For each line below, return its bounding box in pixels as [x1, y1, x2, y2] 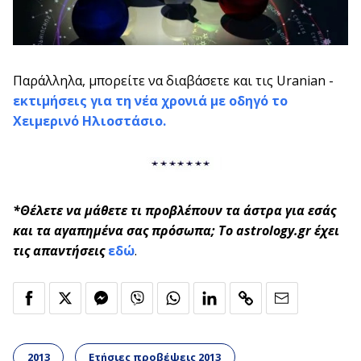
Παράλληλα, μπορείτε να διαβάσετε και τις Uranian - [13, 71, 334, 89]
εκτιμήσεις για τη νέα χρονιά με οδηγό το [13, 91, 288, 110]
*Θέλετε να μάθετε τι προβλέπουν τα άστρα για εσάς [13, 201, 336, 219]
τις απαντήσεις [13, 241, 105, 259]
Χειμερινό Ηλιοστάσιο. [13, 111, 166, 130]
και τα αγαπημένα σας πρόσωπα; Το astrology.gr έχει [13, 221, 339, 239]
